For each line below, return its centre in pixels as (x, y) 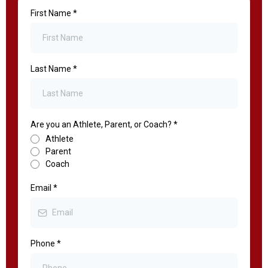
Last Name (52, 69)
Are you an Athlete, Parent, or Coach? (102, 125)
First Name (52, 13)
